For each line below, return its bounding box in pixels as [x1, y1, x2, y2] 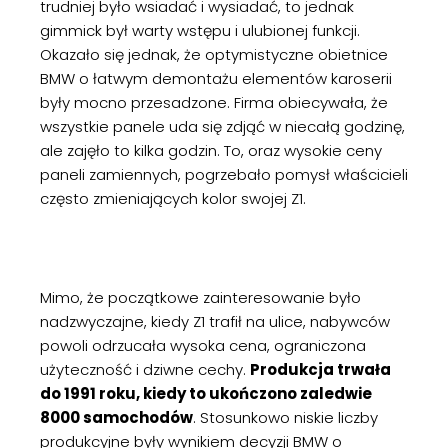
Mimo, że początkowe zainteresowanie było [40, 287, 361, 308]
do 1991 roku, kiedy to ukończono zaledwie [40, 383, 372, 404]
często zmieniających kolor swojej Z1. [40, 188, 306, 209]
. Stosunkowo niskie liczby [193, 407, 378, 428]
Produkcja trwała [250, 359, 391, 380]
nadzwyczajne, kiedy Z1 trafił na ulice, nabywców [40, 311, 390, 332]
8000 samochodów [40, 407, 193, 428]
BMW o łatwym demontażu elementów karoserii [40, 68, 392, 89]
